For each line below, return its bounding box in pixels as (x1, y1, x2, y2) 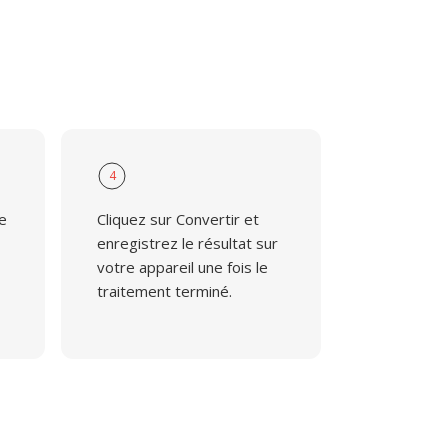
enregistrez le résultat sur (96, 233, 278, 253)
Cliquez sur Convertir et (96, 209, 259, 229)
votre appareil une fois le (96, 257, 268, 277)
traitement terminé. (96, 281, 232, 301)
